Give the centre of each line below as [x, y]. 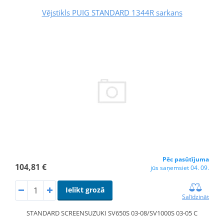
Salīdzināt [196, 196]
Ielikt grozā [85, 189]
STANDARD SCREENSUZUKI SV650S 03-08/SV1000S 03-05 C [112, 213]
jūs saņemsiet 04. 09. [180, 167]
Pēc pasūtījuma [186, 159]
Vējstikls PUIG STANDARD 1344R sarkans [112, 12]
